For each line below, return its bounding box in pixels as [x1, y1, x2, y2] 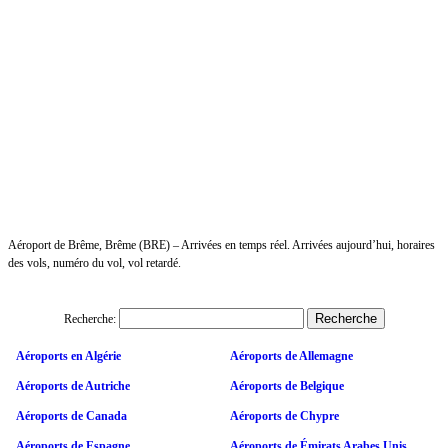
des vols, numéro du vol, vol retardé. [8, 255, 181, 270]
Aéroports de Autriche [16, 378, 130, 393]
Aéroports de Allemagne [230, 348, 353, 363]
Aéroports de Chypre [230, 408, 339, 423]
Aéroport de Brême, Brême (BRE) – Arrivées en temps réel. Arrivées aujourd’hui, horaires [8, 237, 435, 252]
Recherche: [63, 311, 116, 326]
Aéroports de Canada [16, 408, 127, 423]
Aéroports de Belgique [230, 378, 344, 393]
